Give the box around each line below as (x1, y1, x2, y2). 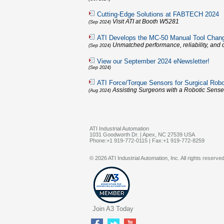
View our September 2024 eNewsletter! (97, 57, 209, 65)
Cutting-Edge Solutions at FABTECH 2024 (97, 10, 219, 18)
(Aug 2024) (88, 88, 111, 93)
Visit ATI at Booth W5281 (112, 18, 179, 25)
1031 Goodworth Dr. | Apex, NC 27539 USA (89, 131, 195, 137)
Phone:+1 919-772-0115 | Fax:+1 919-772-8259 (89, 137, 204, 143)
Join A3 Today (92, 205, 133, 212)
